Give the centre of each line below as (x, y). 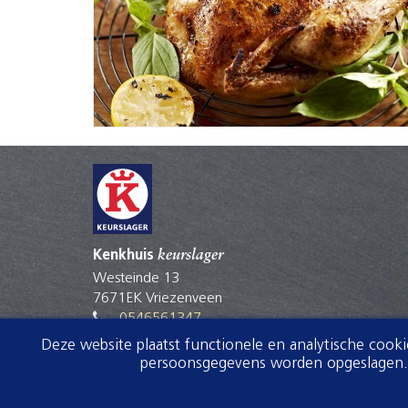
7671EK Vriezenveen (158, 299)
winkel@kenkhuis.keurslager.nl (212, 339)
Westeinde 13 (136, 279)
